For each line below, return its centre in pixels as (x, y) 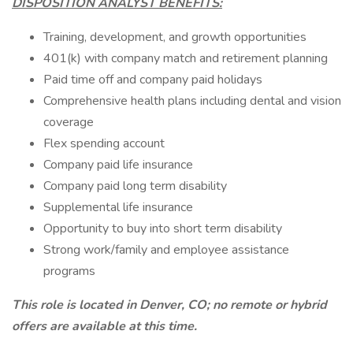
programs (69, 271)
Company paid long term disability (135, 186)
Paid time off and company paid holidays (153, 80)
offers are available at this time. (104, 326)
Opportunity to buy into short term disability (163, 229)
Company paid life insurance (118, 165)
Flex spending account (104, 143)
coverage (69, 122)
